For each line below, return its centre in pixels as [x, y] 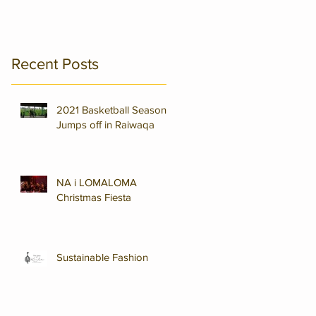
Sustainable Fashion [102, 257]
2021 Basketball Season [111, 110]
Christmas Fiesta [94, 197]
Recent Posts [55, 64]
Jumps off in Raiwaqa [105, 124]
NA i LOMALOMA [97, 182]
